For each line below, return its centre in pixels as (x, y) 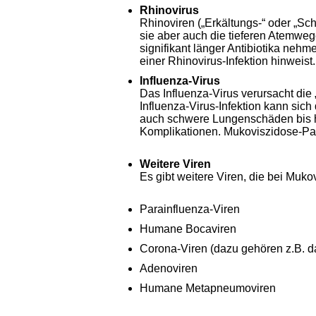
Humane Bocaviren (188, 229)
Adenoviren (169, 268)
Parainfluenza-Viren (190, 209)
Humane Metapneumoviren (208, 288)
